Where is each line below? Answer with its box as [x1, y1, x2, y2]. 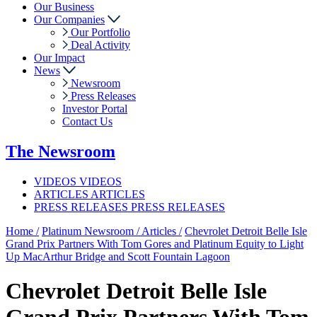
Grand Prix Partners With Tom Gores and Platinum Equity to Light [6, 237, 304, 250]
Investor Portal [62, 103, 127, 115]
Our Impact [34, 52, 85, 64]
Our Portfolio [71, 26, 130, 38]
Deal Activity [71, 39, 130, 51]
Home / [6, 224, 39, 237]
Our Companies [34, 13, 105, 25]
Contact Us [62, 115, 113, 127]
